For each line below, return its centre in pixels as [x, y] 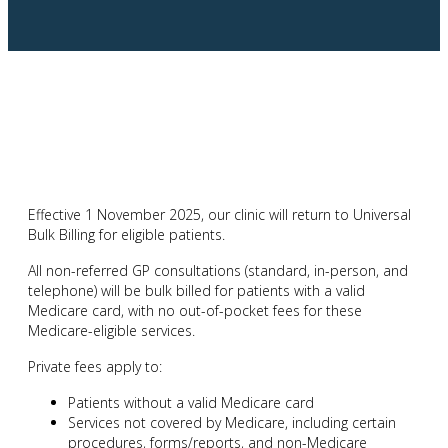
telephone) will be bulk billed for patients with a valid [196, 291]
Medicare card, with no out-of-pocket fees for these [195, 311]
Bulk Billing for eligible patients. [126, 235]
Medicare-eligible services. [111, 331]
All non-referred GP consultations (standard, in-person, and [218, 271]
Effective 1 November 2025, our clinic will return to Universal [219, 215]
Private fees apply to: [95, 367]
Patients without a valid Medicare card [191, 403]
